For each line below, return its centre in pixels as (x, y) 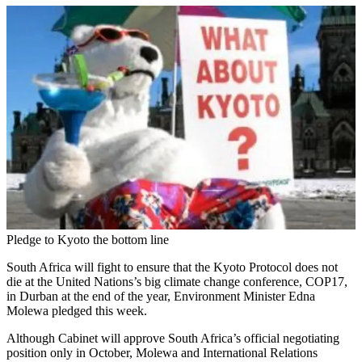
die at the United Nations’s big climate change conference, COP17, (177, 281)
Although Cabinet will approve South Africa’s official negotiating (173, 338)
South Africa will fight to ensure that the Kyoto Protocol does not (172, 267)
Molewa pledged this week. (77, 310)
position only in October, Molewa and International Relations (162, 352)
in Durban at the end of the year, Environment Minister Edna (161, 296)
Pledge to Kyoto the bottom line (88, 239)
